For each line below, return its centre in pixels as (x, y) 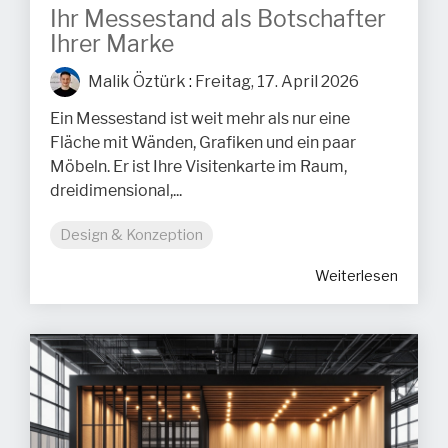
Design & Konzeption (131, 234)
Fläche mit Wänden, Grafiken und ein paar (203, 142)
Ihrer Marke (112, 44)
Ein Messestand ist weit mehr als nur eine (200, 118)
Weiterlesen (356, 275)
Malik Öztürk (135, 81)
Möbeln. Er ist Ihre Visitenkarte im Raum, (198, 166)
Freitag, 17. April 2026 (277, 81)
